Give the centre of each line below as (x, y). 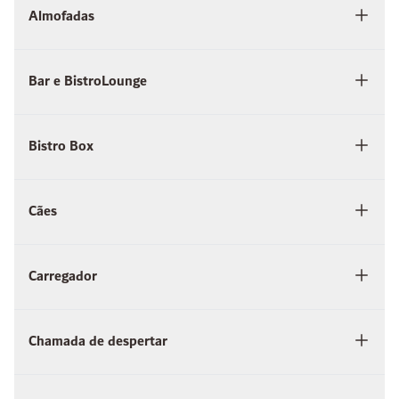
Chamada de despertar (98, 342)
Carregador (63, 277)
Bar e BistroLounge (88, 82)
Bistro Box (61, 147)
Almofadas (61, 17)
